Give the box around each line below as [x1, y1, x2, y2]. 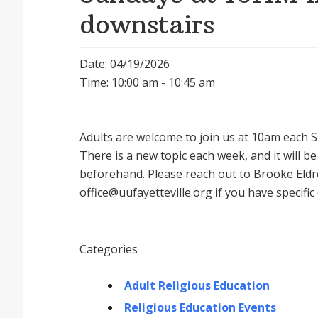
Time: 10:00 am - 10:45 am [79, 75, 215, 90]
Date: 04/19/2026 [79, 56, 170, 72]
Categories [79, 241, 138, 257]
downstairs [79, 9, 214, 40]
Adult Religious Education [124, 278, 270, 293]
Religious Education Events [124, 300, 276, 315]
